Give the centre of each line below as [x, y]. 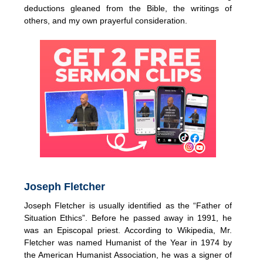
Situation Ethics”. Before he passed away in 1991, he [128, 218]
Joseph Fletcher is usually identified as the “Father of [128, 205]
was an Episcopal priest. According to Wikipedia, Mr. [128, 230]
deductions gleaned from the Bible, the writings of [128, 8]
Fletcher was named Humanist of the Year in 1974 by [128, 242]
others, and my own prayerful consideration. [106, 20]
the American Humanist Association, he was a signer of [128, 254]
